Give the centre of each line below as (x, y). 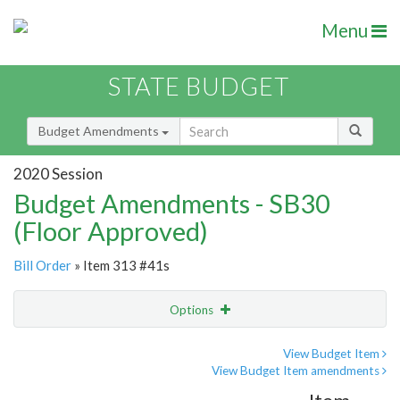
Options (193, 310)
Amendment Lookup (75, 384)
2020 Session (58, 173)
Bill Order (42, 266)
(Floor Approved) (111, 231)
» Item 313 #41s (121, 266)
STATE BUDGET (199, 87)
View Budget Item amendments (297, 371)
